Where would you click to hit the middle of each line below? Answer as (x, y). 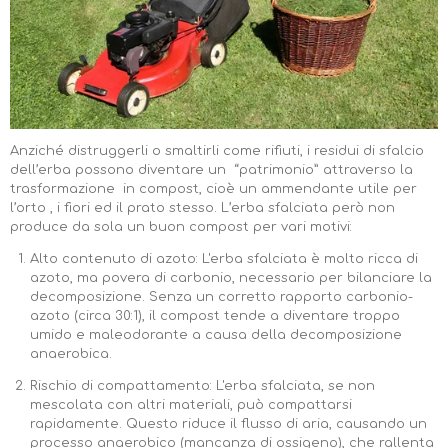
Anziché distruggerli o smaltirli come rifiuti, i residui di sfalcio (217, 151)
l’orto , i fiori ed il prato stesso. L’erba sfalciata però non (202, 208)
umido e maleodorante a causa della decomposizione (215, 335)
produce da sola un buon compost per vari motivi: (181, 227)
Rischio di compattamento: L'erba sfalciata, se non (202, 386)
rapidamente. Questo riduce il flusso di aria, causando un (228, 424)
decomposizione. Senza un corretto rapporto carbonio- (221, 297)
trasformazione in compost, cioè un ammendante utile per (213, 189)
